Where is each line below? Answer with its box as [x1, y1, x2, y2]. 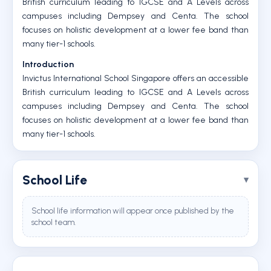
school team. [31, 218, 76, 227]
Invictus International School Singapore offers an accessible [22, 73, 249, 83]
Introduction [22, 59, 74, 70]
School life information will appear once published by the [31, 206, 234, 215]
